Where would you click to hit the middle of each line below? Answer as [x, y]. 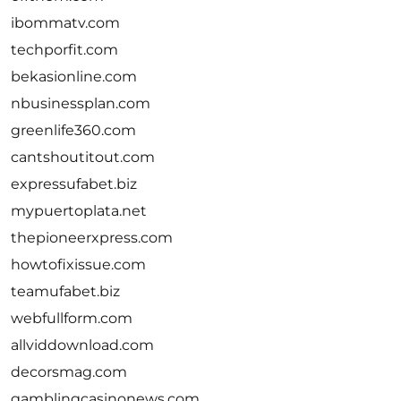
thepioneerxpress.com [92, 238]
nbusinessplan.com [81, 103]
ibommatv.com [65, 23]
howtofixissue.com [78, 264]
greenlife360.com [73, 130]
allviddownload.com [82, 345]
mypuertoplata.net [79, 211]
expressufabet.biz [74, 184]
